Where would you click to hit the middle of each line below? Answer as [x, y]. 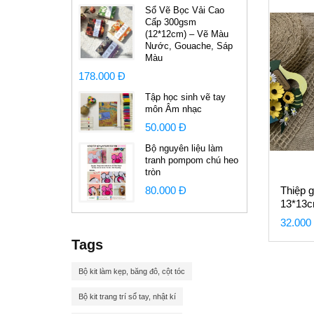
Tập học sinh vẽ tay [185, 97]
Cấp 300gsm [171, 22]
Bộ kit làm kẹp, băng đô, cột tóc [132, 271]
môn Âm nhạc [173, 109]
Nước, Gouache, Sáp [189, 46]
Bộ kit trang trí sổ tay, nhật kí [127, 296]
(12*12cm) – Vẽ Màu [187, 34]
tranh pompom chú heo [192, 160]
